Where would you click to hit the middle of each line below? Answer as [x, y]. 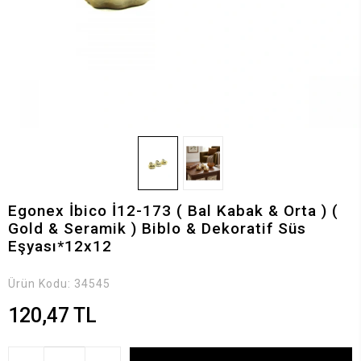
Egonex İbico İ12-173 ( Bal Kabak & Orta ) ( [173, 210]
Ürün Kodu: [41, 283]
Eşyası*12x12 [60, 246]
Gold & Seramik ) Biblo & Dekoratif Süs [157, 228]
